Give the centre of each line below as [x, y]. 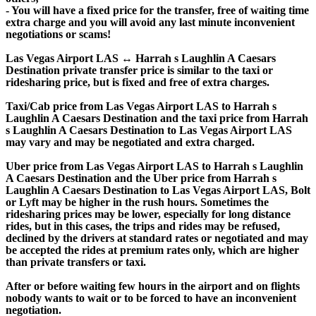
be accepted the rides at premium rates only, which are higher [152, 250]
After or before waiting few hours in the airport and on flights [153, 286]
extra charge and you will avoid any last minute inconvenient [150, 22]
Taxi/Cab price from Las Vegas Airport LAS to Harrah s [141, 106]
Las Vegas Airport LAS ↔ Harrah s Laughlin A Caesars [141, 58]
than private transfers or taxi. [76, 262]
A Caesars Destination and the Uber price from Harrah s [141, 178]
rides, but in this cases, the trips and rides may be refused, [143, 226]
